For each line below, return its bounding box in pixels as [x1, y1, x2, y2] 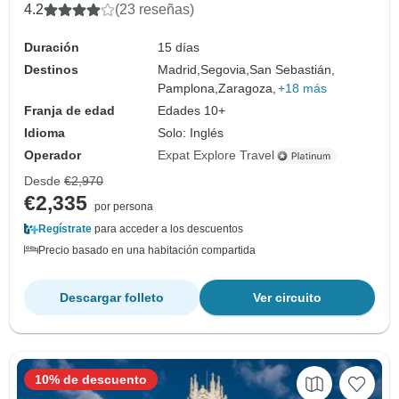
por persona [94, 200, 153, 214]
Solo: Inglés [158, 126, 224, 141]
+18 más [278, 81, 328, 96]
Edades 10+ [158, 103, 226, 118]
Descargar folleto [60, 290, 164, 305]
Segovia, [200, 62, 250, 77]
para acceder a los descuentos [92, 223, 243, 236]
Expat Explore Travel [158, 148, 275, 163]
